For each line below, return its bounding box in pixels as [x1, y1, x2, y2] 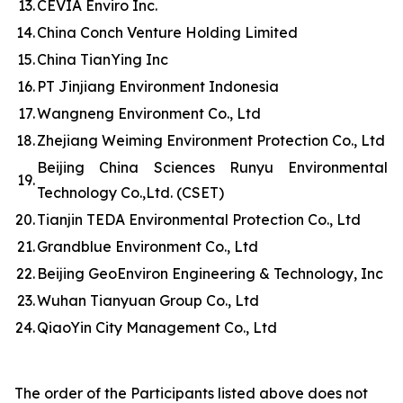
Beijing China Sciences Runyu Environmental [37, 158, 388, 176]
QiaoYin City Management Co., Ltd [37, 318, 277, 336]
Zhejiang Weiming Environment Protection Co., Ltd [37, 131, 385, 149]
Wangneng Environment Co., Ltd [37, 104, 261, 122]
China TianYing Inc [37, 50, 168, 68]
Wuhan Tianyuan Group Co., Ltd [37, 291, 259, 309]
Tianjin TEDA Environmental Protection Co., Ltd [37, 210, 361, 228]
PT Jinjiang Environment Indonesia [37, 77, 279, 95]
